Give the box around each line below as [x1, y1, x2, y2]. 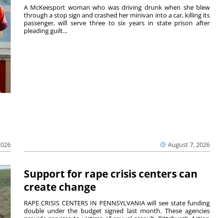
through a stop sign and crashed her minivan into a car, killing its [23, 10, 210, 19]
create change [23, 180, 96, 194]
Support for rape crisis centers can [23, 167, 198, 181]
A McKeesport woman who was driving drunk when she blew [23, 2, 210, 12]
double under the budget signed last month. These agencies [23, 206, 210, 216]
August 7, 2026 [168, 140, 210, 149]
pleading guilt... [23, 26, 67, 35]
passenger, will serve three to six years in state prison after [23, 18, 210, 27]
